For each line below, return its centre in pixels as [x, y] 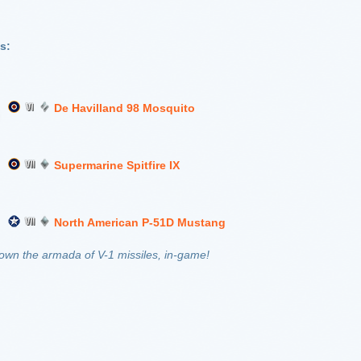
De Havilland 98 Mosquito [124, 108]
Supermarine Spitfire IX [117, 165]
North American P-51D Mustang [140, 222]
